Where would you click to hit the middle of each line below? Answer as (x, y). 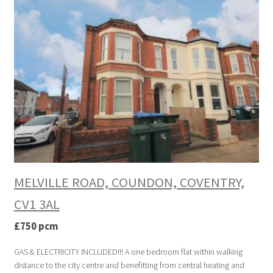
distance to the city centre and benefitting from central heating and (129, 265)
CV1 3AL (37, 204)
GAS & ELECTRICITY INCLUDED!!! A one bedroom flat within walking (128, 252)
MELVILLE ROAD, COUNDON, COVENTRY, (129, 183)
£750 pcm (36, 226)
